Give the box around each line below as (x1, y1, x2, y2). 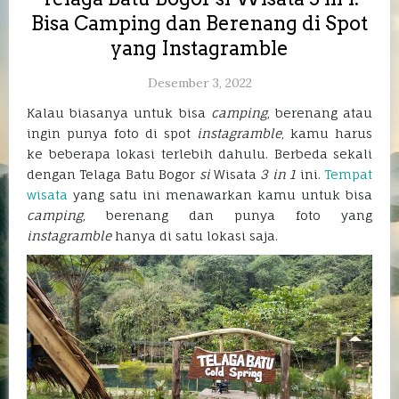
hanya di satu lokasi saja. (111, 228, 278, 244)
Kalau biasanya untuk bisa (27, 105, 211, 121)
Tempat (324, 167, 373, 183)
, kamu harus (281, 126, 372, 142)
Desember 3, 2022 (147, 75, 252, 92)
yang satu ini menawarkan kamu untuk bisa (68, 187, 372, 203)
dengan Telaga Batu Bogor (27, 167, 199, 183)
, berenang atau (266, 105, 373, 121)
